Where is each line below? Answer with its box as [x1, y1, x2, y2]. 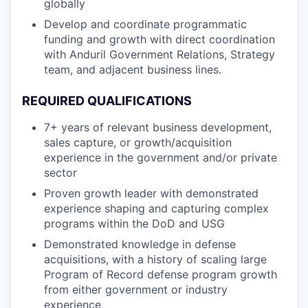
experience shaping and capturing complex [44, 201, 269, 215]
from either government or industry [44, 283, 228, 296]
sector [44, 166, 77, 179]
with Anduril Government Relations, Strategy [44, 47, 275, 61]
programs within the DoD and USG [44, 217, 225, 230]
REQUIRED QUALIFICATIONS [22, 93, 192, 108]
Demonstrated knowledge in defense [44, 237, 236, 251]
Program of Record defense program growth [44, 267, 277, 281]
